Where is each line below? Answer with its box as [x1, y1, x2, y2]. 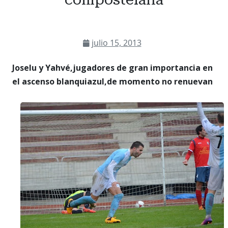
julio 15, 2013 [91, 37, 141, 48]
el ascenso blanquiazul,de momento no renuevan [12, 75, 213, 87]
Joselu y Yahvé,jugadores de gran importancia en [12, 62, 213, 73]
